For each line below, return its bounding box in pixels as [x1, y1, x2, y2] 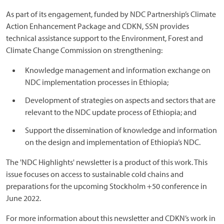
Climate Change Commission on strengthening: [6, 45, 162, 55]
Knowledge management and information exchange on [25, 65, 210, 75]
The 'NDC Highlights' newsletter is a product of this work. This [6, 157, 207, 167]
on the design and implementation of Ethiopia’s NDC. [25, 137, 200, 147]
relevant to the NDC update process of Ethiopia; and [25, 107, 196, 117]
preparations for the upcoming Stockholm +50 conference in [6, 181, 207, 191]
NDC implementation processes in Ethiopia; [25, 77, 168, 87]
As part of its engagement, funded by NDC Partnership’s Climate [6, 9, 216, 19]
